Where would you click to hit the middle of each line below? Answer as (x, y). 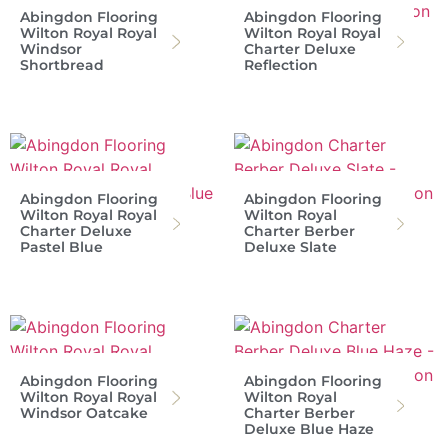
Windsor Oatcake (84, 412)
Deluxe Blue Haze (309, 428)
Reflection (281, 64)
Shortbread (62, 64)
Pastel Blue (61, 246)
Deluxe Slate (290, 246)
